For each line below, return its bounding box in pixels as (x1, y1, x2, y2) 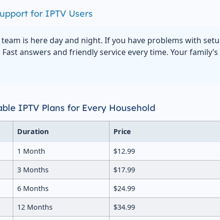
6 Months (17, 183, 49, 193)
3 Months (17, 165, 49, 174)
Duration (17, 126, 49, 136)
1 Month (17, 146, 45, 156)
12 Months (17, 202, 53, 212)
